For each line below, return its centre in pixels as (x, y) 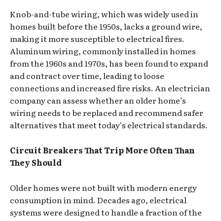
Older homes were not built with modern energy (103, 187)
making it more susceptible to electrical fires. (97, 38)
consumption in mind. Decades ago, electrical (98, 200)
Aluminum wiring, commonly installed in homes (103, 51)
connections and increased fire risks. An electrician (110, 88)
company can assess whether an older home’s (98, 100)
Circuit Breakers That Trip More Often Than (102, 150)
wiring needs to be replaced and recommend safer (107, 112)
